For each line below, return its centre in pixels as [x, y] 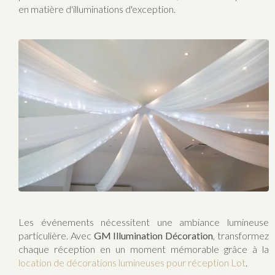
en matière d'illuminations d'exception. [97, 9]
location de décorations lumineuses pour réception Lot [132, 262]
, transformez [241, 235]
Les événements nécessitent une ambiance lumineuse [144, 222]
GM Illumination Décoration [153, 235]
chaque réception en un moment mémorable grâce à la [144, 249]
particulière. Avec [56, 235]
